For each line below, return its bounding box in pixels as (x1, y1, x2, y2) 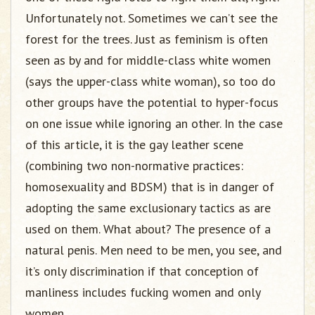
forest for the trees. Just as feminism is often (25, 31, 268, 47)
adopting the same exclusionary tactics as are (25, 200, 271, 216)
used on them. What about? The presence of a (25, 221, 271, 237)
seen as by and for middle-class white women (25, 52, 271, 68)
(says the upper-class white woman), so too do (25, 73, 276, 89)
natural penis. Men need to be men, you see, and (25, 242, 282, 258)
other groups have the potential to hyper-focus (25, 94, 278, 110)
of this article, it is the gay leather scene (25, 136, 243, 153)
